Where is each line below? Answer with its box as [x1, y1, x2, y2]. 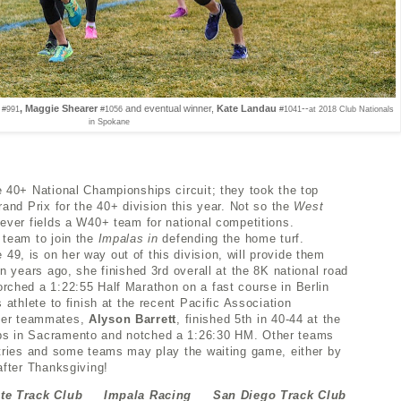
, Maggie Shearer [20, 102, 98, 114]
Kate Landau [217, 102, 279, 114]
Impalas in [98, 231, 163, 245]
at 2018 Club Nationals [309, 104, 394, 114]
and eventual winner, [125, 102, 217, 114]
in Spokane [89, 116, 130, 126]
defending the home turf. [162, 231, 304, 245]
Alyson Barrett [89, 311, 177, 326]
